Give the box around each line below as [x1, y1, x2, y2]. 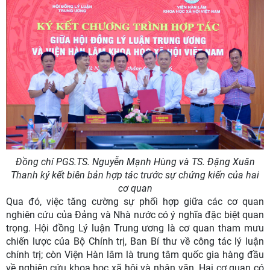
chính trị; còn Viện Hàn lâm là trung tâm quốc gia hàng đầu [6, 249, 264, 261]
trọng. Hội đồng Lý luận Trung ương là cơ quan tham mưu [6, 222, 264, 234]
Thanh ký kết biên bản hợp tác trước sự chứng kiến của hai [11, 169, 259, 181]
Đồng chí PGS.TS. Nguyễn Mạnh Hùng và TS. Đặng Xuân [15, 156, 255, 168]
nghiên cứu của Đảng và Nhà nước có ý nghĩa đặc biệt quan [6, 209, 264, 221]
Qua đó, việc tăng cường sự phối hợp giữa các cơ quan [6, 196, 264, 208]
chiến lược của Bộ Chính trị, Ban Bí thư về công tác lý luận [6, 236, 264, 248]
